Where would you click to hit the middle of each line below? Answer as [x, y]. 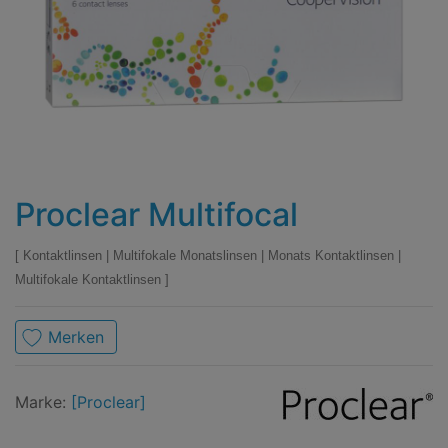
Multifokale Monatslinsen [187, 255]
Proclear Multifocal [156, 214]
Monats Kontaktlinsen [333, 255]
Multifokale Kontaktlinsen [90, 279]
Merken [76, 336]
